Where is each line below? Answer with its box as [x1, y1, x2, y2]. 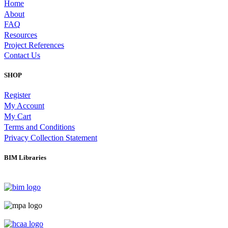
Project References [4, 40, 64, 49]
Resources [4, 30, 37, 39]
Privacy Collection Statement [4, 133, 97, 142]
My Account [4, 101, 44, 110]
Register [4, 91, 31, 100]
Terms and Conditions [4, 123, 75, 132]
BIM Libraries [4, 154, 46, 162]
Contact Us [4, 50, 40, 60]
